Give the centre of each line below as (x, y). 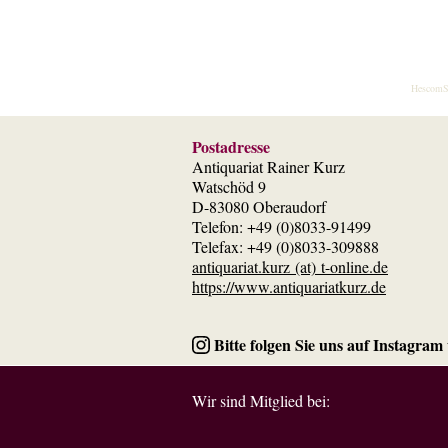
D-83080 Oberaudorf (259, 206)
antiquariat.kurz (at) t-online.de (290, 266)
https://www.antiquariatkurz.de (289, 286)
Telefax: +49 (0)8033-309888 (285, 246)
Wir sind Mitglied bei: (261, 400)
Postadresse (231, 146)
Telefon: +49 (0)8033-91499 (281, 226)
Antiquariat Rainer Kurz (268, 166)
